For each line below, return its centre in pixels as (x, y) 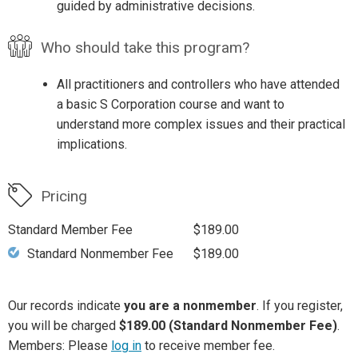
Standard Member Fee (70, 229)
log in (126, 345)
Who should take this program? (145, 47)
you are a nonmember (190, 305)
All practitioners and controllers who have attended (198, 85)
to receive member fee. (208, 345)
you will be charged (64, 325)
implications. (91, 145)
